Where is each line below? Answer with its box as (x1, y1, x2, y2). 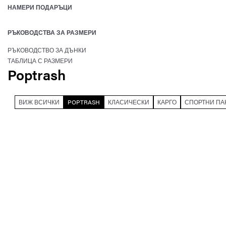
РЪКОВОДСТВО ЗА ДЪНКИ (8, 45, 86, 54)
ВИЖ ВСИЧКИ (19, 97, 60, 106)
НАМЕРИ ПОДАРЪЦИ (8, 3, 72, 12)
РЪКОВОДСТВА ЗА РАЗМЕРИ (8, 28, 96, 37)
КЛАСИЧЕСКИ (108, 97, 149, 106)
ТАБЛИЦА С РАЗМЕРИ (8, 56, 73, 65)
